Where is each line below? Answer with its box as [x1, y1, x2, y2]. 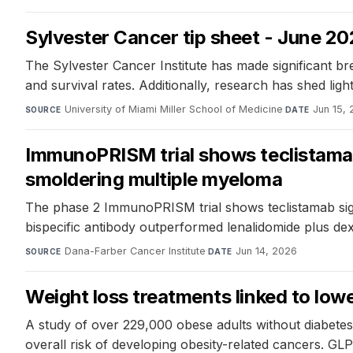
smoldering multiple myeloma [25, 168, 283, 191]
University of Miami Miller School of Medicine [64, 103, 283, 116]
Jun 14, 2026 [235, 245, 297, 258]
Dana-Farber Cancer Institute [64, 245, 206, 258]
